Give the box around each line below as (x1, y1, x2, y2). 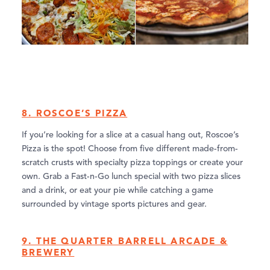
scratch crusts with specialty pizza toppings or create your (22, 158, 243, 167)
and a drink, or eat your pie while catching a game (22, 186, 213, 195)
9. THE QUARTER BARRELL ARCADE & (22, 234, 228, 246)
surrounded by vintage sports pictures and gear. (22, 199, 207, 209)
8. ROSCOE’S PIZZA (22, 107, 128, 119)
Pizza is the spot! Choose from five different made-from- (22, 144, 238, 153)
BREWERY (22, 246, 75, 258)
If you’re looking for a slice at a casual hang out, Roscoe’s (22, 130, 239, 139)
